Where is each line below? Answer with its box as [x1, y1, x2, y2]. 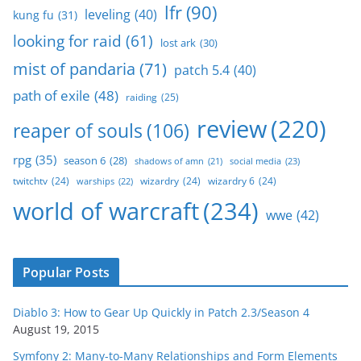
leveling [85, 6, 131, 23]
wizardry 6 [208, 174, 255, 187]
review [197, 113, 267, 144]
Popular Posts [23, 263, 110, 281]
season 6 [64, 153, 106, 168]
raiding [126, 90, 157, 103]
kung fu [13, 7, 54, 23]
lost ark [160, 35, 196, 50]
